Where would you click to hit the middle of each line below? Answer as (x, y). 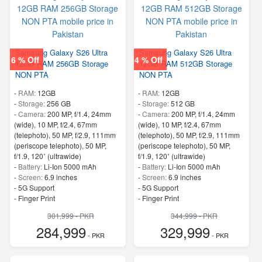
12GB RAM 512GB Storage (185, 63)
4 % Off (149, 59)
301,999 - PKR (70, 215)
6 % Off (25, 59)
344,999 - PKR (194, 215)
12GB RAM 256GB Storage (62, 63)
